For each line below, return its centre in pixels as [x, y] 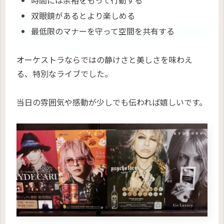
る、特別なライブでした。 [64, 74]
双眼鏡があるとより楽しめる [83, 16]
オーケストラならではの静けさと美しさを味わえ [104, 60]
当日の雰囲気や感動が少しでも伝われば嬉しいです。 [112, 102]
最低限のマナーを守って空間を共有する [103, 31]
